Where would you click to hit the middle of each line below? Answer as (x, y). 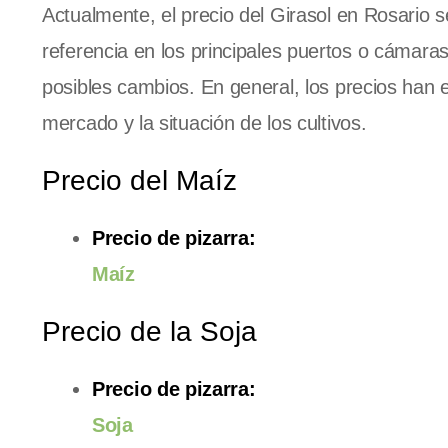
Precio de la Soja (149, 332)
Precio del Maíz (139, 181)
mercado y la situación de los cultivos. (204, 123)
